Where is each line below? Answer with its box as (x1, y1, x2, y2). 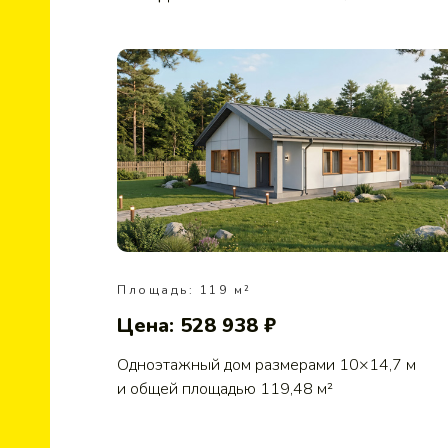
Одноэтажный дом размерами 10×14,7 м (117, 353, 416, 376)
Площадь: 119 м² (117, 281, 252, 298)
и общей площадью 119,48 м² (117, 377, 333, 400)
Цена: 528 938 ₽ (117, 311, 276, 339)
